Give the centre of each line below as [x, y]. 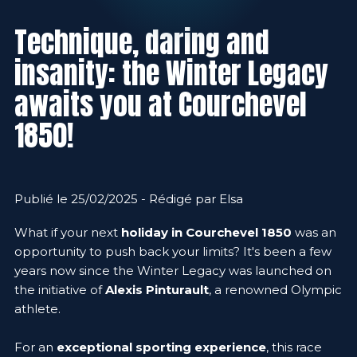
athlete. [39, 308]
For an [35, 347]
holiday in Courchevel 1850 [206, 232]
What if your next [68, 232]
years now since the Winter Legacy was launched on [173, 270]
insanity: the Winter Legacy [171, 73]
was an [314, 232]
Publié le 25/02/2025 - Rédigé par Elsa [129, 198]
